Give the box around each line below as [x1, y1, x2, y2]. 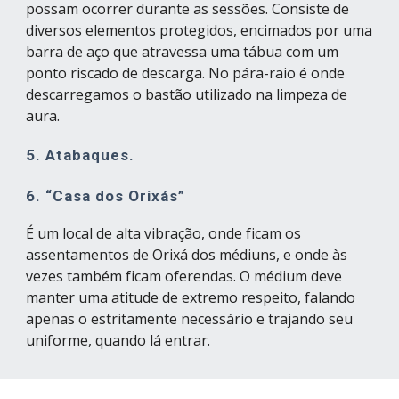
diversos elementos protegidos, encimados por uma [26, 20, 373, 40]
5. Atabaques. [26, 146, 135, 164]
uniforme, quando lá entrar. [26, 330, 211, 350]
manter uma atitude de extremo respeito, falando [26, 288, 356, 307]
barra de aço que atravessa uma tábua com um [26, 42, 339, 61]
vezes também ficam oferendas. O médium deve [26, 266, 343, 286]
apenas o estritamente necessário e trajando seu [26, 309, 354, 329]
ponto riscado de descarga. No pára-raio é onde [26, 63, 346, 83]
